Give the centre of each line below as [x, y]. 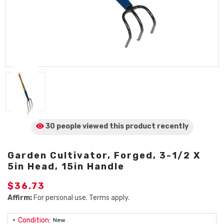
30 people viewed [76, 126]
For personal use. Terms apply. [81, 198]
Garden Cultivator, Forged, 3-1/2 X [104, 155]
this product [132, 126]
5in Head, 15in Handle [66, 166]
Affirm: [20, 198]
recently [172, 126]
